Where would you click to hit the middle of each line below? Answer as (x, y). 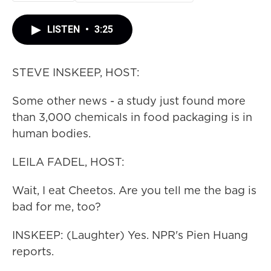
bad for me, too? (57, 207)
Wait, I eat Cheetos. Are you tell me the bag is (134, 190)
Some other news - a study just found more (129, 101)
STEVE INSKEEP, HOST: (76, 72)
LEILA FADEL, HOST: (68, 162)
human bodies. (51, 133)
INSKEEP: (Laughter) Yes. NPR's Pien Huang (130, 235)
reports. (33, 251)
